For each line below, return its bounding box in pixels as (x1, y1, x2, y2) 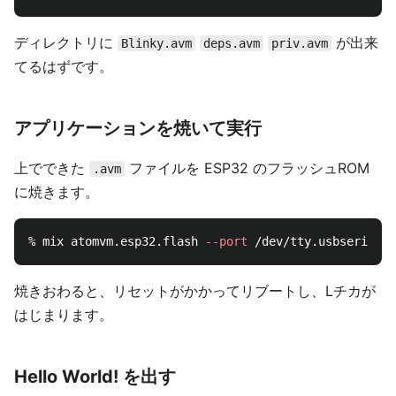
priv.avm (271, 36, 328, 50)
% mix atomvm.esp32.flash (28, 234, 205, 248)
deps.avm (203, 36, 260, 50)
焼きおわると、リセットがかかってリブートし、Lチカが (14, 282, 376, 300)
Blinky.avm (121, 36, 192, 50)
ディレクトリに (14, 34, 118, 51)
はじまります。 (14, 306, 113, 324)
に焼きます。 (14, 183, 99, 201)
